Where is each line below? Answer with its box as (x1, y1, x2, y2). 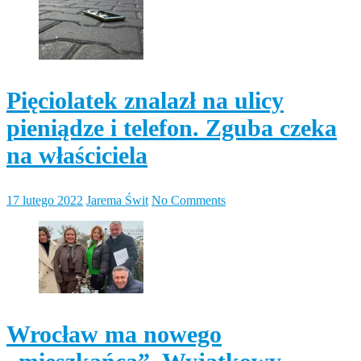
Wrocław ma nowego (6, 320, 222, 347)
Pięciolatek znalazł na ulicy (6, 86, 284, 114)
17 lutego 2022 (6, 193, 83, 207)
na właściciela (6, 141, 147, 168)
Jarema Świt (86, 193, 148, 207)
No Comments (151, 193, 226, 207)
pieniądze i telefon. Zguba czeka (6, 114, 337, 141)
